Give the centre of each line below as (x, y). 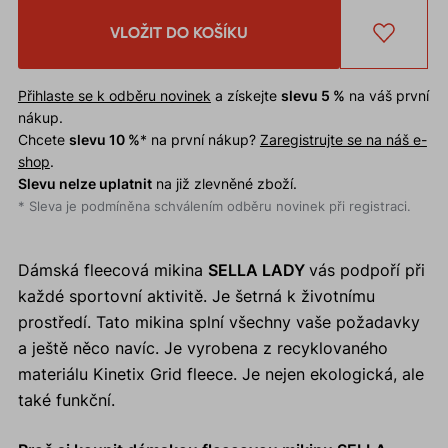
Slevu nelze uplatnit (84, 184)
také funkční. (66, 400)
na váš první (386, 96)
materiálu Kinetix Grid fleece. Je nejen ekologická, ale (220, 374)
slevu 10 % (104, 140)
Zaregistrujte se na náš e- (343, 140)
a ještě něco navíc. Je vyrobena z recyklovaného (202, 348)
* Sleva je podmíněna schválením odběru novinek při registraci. (214, 207)
